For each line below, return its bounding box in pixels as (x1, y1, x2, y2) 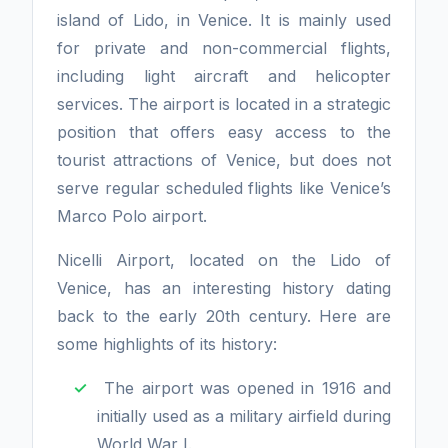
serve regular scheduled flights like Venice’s (57, 178, 391, 198)
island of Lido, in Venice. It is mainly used (57, 10, 391, 30)
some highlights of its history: (57, 334, 277, 354)
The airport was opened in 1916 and (97, 378, 391, 398)
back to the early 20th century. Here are (57, 306, 391, 326)
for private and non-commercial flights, (57, 38, 391, 58)
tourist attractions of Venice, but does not (57, 150, 391, 170)
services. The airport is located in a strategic (57, 94, 391, 114)
